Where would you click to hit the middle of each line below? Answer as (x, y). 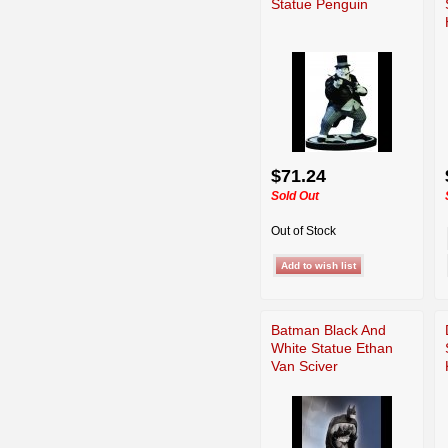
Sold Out (295, 195)
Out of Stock (303, 230)
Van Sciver (304, 365)
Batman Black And (328, 329)
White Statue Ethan (332, 347)
